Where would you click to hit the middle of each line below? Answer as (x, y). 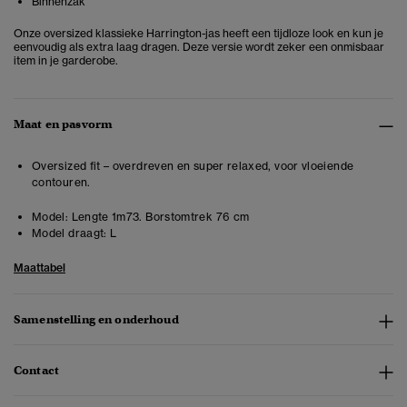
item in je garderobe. (66, 61)
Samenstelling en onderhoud (96, 320)
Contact (36, 371)
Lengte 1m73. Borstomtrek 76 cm (159, 217)
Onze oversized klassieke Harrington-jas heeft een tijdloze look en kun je (199, 34)
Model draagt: (69, 233)
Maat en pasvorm (64, 124)
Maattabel (40, 268)
